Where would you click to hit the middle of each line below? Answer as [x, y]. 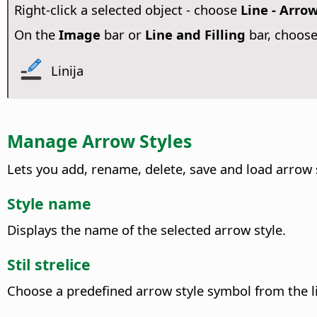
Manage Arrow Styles [99, 140]
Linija [68, 70]
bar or [122, 35]
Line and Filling [195, 35]
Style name [49, 203]
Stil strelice [49, 264]
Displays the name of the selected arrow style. [146, 230]
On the [36, 35]
